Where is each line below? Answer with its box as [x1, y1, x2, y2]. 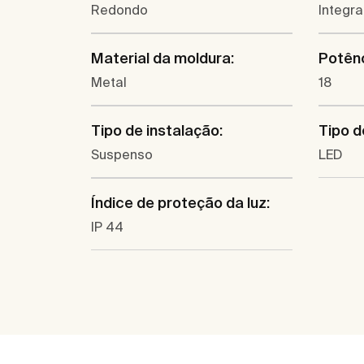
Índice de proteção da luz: [91, 194, 270, 212]
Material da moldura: [91, 50, 234, 67]
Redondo [91, 2, 148, 18]
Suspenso [91, 147, 153, 162]
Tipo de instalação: [91, 122, 223, 140]
